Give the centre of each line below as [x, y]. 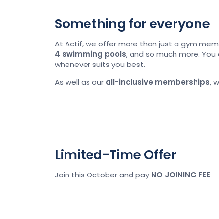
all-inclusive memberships [158, 82]
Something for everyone [132, 24]
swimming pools [93, 54]
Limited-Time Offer [116, 155]
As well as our [80, 82]
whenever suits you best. [100, 64]
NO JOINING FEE [181, 175]
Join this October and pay [103, 175]
